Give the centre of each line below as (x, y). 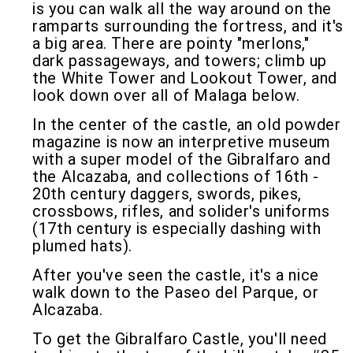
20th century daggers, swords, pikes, (167, 194)
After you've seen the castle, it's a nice (176, 275)
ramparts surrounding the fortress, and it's (188, 26)
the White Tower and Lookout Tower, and (185, 78)
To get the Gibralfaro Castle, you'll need (180, 339)
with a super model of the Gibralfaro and (182, 159)
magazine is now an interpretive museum (182, 142)
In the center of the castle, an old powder (187, 124)
